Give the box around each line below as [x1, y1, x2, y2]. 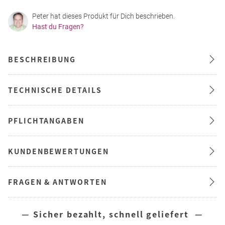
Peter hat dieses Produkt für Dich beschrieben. [32, 12, 175, 20]
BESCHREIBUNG [8, 54, 76, 64]
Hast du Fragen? [32, 22, 84, 31]
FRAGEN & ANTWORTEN [8, 176, 107, 187]
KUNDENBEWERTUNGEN [8, 146, 109, 156]
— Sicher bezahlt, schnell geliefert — [22, 207, 203, 220]
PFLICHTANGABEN [8, 115, 84, 126]
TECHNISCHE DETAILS [8, 84, 102, 95]
